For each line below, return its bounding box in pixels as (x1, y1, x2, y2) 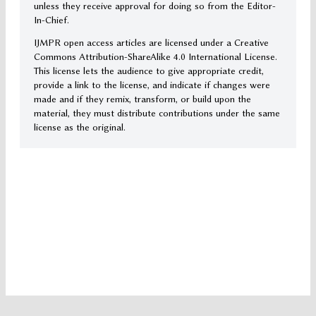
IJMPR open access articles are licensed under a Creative (34, 37, 269, 49)
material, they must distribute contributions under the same (34, 107, 280, 119)
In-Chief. (34, 14, 69, 26)
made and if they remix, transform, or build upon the (34, 93, 251, 105)
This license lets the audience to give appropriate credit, (34, 65, 264, 77)
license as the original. (34, 121, 126, 133)
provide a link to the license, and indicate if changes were (34, 79, 270, 91)
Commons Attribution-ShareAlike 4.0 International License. (34, 51, 277, 63)
